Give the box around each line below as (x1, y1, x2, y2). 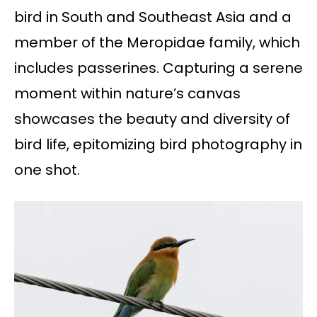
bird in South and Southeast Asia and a (14, 7, 292, 28)
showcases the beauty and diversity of (14, 109, 290, 129)
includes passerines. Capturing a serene (14, 58, 303, 79)
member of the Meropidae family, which (14, 33, 300, 53)
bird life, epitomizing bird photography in (14, 134, 302, 155)
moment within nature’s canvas (14, 83, 241, 104)
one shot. (14, 160, 80, 180)
